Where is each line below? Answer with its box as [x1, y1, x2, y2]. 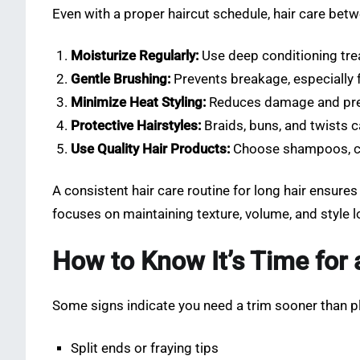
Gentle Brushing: [71, 72, 171, 88]
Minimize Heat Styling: [71, 95, 207, 111]
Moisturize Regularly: [71, 48, 199, 64]
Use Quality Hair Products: [71, 141, 231, 157]
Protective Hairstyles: [71, 118, 202, 134]
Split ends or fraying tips [71, 340, 219, 356]
